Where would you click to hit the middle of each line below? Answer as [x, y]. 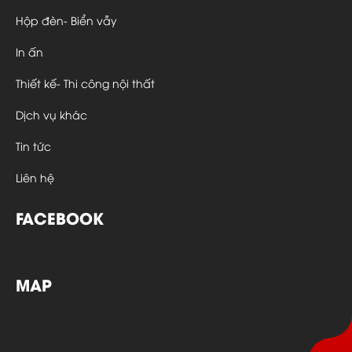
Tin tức [33, 145]
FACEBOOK [60, 217]
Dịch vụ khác [51, 114]
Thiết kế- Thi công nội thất [85, 82]
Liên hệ [35, 177]
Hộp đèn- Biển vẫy [66, 20]
